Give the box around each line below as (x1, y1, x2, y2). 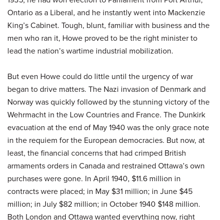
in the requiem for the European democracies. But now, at (7, 134, 205, 146)
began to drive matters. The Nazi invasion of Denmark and (7, 83, 206, 95)
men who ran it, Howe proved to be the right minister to (7, 32, 197, 44)
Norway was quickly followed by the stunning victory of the (7, 96, 210, 108)
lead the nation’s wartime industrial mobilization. (7, 45, 173, 56)
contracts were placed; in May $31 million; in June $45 (7, 185, 192, 197)
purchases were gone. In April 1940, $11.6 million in (7, 172, 181, 184)
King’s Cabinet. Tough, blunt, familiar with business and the (7, 19, 210, 31)
